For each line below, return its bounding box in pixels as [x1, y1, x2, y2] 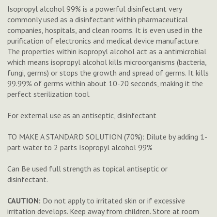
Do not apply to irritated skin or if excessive [41, 196, 185, 205]
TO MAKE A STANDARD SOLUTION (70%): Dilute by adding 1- [7, 132, 207, 141]
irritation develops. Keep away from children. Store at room [7, 206, 199, 216]
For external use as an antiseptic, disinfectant [7, 110, 156, 120]
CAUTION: [7, 196, 41, 205]
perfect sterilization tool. [7, 89, 91, 99]
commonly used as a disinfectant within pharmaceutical [7, 15, 188, 24]
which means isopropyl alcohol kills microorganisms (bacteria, [7, 57, 206, 67]
